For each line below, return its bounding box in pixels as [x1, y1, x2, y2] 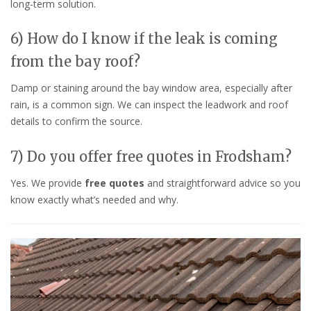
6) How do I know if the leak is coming [10, 30, 278, 48]
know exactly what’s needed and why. [10, 193, 178, 207]
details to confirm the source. [10, 115, 142, 128]
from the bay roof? [10, 53, 140, 71]
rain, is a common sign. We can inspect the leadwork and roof [10, 98, 288, 112]
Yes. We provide [10, 176, 85, 190]
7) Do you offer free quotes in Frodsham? [10, 148, 292, 166]
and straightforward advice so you [144, 176, 301, 190]
